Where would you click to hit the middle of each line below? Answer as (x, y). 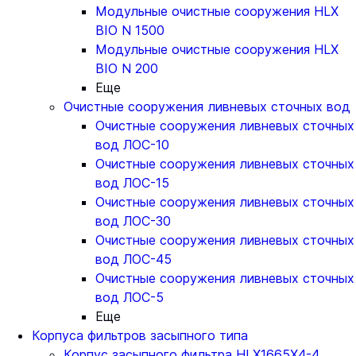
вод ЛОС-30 (133, 221)
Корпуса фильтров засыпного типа (140, 335)
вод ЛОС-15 (132, 183)
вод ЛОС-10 (132, 145)
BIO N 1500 (130, 30)
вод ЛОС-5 (130, 297)
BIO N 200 (127, 68)
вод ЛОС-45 (133, 259)
